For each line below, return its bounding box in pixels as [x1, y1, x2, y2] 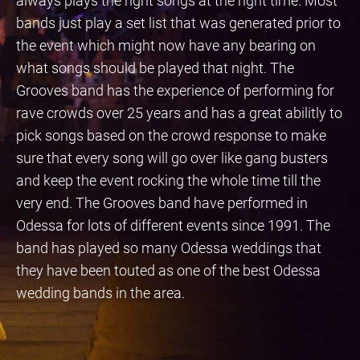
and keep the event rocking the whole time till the [16, 171, 321, 189]
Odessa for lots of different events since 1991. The [16, 216, 330, 234]
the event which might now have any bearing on [16, 36, 316, 54]
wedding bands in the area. [16, 284, 185, 301]
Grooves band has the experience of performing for [16, 81, 334, 99]
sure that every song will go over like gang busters [16, 149, 328, 166]
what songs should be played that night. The [16, 59, 294, 76]
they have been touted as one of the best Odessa [16, 261, 321, 279]
